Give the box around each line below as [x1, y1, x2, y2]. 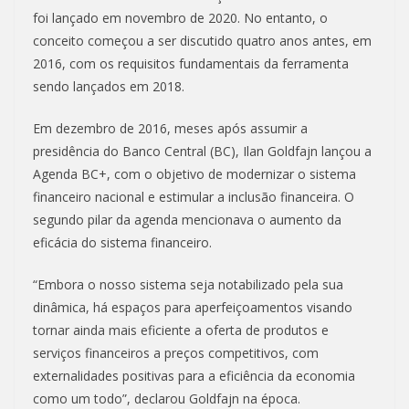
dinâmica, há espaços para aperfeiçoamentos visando [33, 299, 352, 317]
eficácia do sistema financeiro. [33, 234, 212, 252]
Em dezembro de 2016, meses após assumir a [33, 120, 308, 138]
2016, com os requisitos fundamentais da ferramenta [33, 55, 349, 73]
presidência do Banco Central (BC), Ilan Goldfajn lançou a [33, 142, 372, 161]
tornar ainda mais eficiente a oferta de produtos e [33, 321, 329, 340]
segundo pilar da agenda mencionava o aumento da [33, 211, 341, 229]
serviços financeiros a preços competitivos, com [33, 344, 319, 362]
